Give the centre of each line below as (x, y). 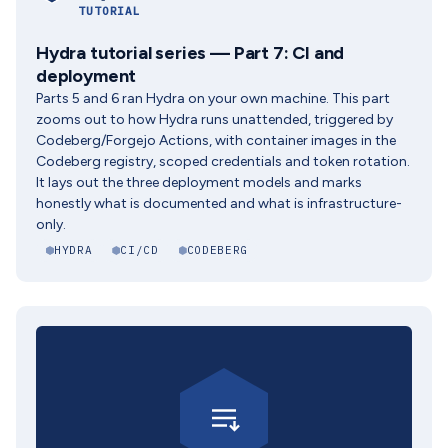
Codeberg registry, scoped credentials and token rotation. (223, 161)
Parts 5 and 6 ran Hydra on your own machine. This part (213, 98)
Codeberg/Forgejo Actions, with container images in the (216, 140)
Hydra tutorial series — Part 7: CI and (190, 53)
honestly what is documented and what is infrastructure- (219, 203)
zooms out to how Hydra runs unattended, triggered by (214, 119)
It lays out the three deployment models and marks (199, 182)
